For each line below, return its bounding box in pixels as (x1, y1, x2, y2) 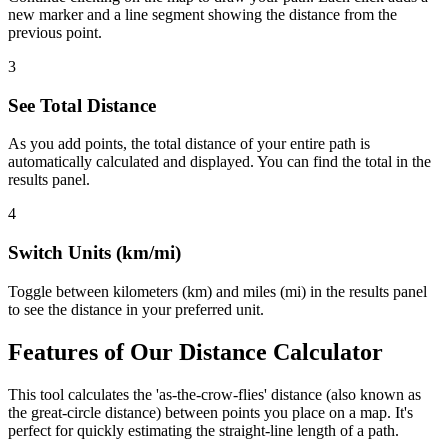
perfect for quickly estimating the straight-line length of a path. (8, 421, 399, 439)
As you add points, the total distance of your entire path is (8, 135, 370, 153)
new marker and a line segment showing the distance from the (8, 5, 397, 23)
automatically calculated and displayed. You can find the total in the (8, 153, 431, 171)
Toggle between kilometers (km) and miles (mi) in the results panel (8, 282, 427, 300)
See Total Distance (8, 94, 156, 116)
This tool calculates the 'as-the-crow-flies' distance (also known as (8, 385, 421, 403)
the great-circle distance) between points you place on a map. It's (8, 403, 413, 421)
